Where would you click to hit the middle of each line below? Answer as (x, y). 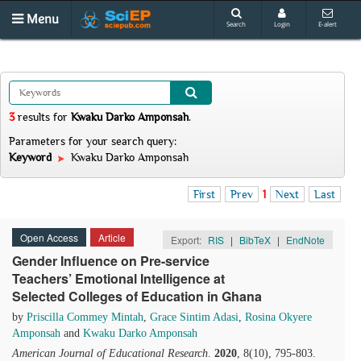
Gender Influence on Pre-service (111, 261)
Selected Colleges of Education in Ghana (137, 296)
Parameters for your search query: (93, 141)
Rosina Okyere (278, 317)
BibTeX (255, 240)
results (34, 117)
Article (112, 237)
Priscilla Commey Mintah (85, 317)
